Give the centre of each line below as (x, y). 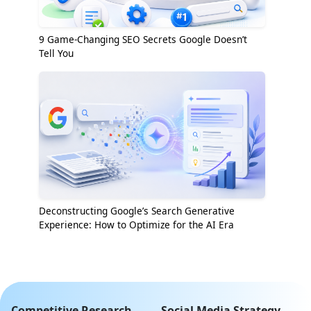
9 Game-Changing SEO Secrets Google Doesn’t (143, 40)
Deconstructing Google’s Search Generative (137, 211)
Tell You (56, 53)
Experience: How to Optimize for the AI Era (136, 225)
